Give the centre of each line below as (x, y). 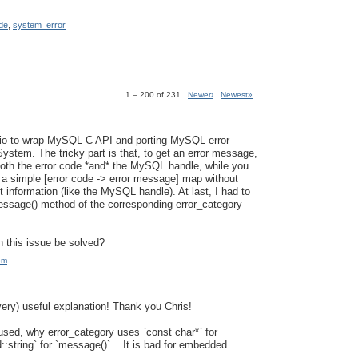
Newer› (201, 95)
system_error (39, 24)
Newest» (237, 95)
